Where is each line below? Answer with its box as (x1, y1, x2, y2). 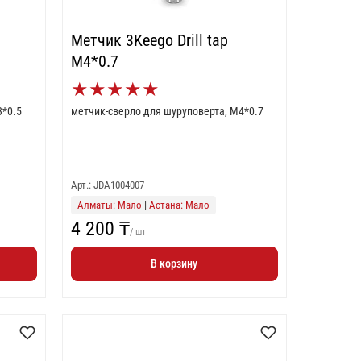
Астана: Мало (148, 199, 210, 211)
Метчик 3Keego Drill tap (70, 31, 228, 50)
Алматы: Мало (77, 199, 142, 211)
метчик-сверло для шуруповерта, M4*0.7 (70, 105, 263, 118)
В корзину (151, 257, 198, 270)
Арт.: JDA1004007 (70, 179, 144, 191)
